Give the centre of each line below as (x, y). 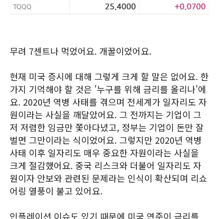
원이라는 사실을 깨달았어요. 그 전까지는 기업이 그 (106, 114)
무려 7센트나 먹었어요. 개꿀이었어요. (81, 51)
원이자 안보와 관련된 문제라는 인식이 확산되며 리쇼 (109, 178)
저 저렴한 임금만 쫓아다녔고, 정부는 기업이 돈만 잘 (107, 127)
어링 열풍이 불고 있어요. (56, 191)
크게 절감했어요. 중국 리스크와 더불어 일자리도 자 (106, 165)
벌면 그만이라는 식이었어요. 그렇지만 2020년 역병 (106, 140)
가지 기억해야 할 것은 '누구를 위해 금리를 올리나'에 (108, 89)
